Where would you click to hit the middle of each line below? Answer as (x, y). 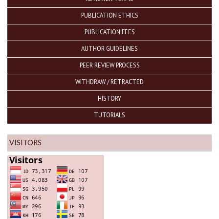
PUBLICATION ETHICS (109, 15)
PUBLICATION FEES (109, 32)
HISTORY (109, 98)
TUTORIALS (109, 115)
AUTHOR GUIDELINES (109, 48)
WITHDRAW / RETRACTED (109, 81)
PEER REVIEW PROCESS (109, 65)
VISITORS (25, 143)
